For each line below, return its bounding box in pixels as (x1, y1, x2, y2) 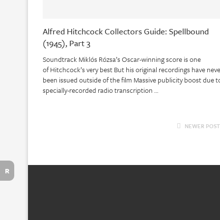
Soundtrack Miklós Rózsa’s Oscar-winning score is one (43, 54, 201, 65)
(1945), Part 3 (43, 37, 90, 50)
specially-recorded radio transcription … (43, 85, 158, 96)
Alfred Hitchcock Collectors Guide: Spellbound (43, 25, 209, 38)
